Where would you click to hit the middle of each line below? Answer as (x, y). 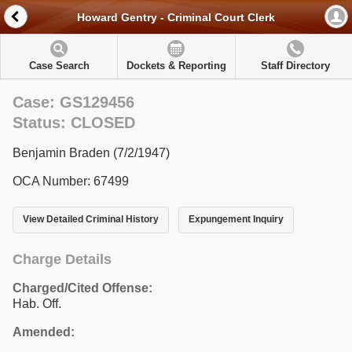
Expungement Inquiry (236, 220)
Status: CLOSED (74, 123)
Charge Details (62, 259)
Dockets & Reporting (176, 66)
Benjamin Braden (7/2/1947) (91, 153)
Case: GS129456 (73, 102)
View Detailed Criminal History (91, 220)
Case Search (59, 66)
